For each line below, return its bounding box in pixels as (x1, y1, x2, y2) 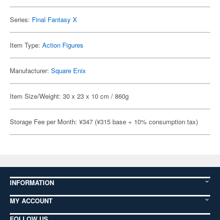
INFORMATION (10, 178, 54, 187)
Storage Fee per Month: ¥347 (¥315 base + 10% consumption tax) (10, 117, 198, 126)
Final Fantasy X (32, 15, 77, 24)
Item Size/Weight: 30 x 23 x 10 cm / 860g (10, 91, 129, 101)
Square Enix (51, 66, 86, 75)
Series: (10, 15, 32, 24)
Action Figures (42, 40, 83, 50)
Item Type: (10, 40, 42, 50)
